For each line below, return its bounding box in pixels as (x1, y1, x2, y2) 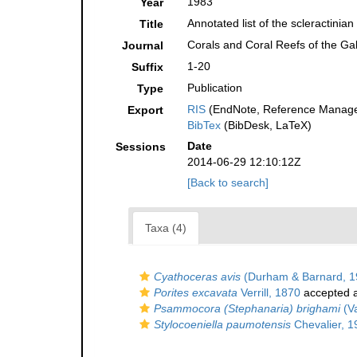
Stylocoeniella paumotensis (154, 318, 291, 331)
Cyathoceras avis (154, 270, 241, 284)
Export (127, 104, 164, 117)
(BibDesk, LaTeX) (221, 119, 312, 132)
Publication (187, 81, 243, 95)
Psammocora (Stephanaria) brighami (154, 302, 340, 316)
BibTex (187, 119, 222, 132)
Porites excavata (154, 286, 237, 300)
